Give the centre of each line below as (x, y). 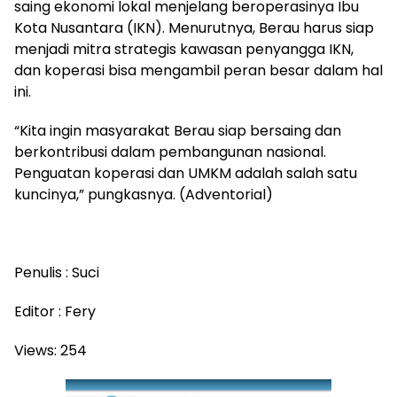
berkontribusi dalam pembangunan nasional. (170, 152)
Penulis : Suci (57, 272)
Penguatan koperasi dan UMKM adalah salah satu (186, 173)
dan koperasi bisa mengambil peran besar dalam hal (198, 70)
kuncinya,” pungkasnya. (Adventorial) (144, 194)
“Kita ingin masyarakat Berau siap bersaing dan (178, 130)
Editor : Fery (55, 311)
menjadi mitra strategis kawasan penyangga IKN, (184, 49)
